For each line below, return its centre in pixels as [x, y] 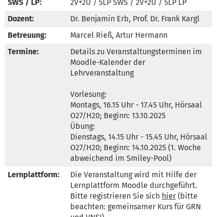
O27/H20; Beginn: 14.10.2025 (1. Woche [136, 147]
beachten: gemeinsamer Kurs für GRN [136, 206]
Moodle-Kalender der [108, 62]
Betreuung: [27, 35]
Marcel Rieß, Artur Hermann [119, 35]
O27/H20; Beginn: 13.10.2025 [118, 115]
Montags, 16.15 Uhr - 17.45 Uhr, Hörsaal [136, 105]
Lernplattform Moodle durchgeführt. [134, 185]
